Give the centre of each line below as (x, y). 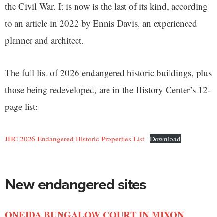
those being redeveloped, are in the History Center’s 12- (108, 90)
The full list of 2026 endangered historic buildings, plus (108, 73)
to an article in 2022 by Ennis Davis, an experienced (101, 23)
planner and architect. (46, 40)
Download (165, 139)
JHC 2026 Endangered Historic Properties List (75, 139)
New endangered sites (76, 185)
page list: (21, 107)
